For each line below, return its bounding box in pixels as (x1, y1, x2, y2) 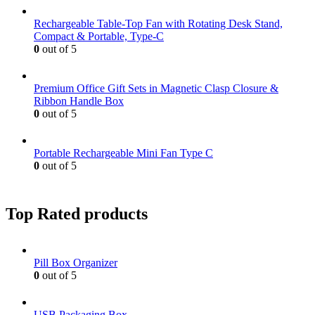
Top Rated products (6, 204, 148, 223)
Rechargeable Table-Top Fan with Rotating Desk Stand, (34, 17, 283, 30)
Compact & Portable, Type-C (34, 30, 164, 42)
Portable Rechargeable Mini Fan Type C (34, 146, 213, 159)
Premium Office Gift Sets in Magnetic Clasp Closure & (34, 82, 278, 94)
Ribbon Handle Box (34, 94, 124, 107)
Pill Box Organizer (34, 257, 117, 269)
